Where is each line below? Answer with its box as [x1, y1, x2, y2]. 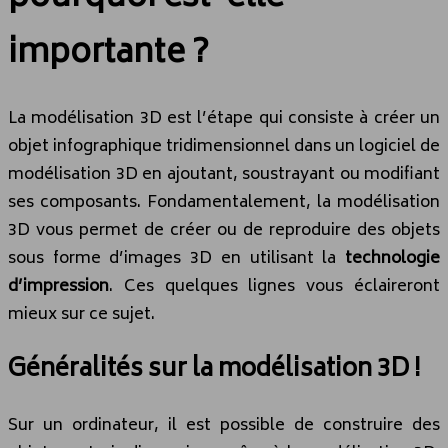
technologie [345, 244, 440, 273]
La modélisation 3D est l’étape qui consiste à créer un [8, 104, 440, 133]
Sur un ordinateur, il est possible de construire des [8, 411, 440, 440]
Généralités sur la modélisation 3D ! [8, 348, 421, 392]
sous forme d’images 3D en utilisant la [8, 244, 345, 273]
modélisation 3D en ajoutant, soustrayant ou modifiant [8, 160, 440, 189]
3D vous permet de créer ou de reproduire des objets [8, 216, 440, 245]
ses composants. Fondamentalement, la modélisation [8, 188, 440, 217]
